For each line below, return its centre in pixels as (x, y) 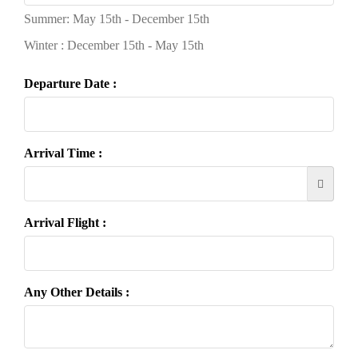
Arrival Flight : (65, 222)
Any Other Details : (77, 292)
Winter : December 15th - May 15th (114, 45)
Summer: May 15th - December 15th (117, 18)
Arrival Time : (63, 153)
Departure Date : (70, 83)
